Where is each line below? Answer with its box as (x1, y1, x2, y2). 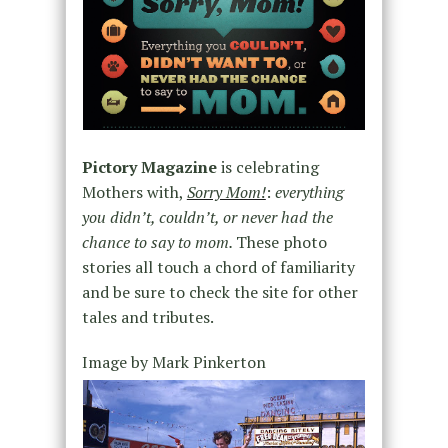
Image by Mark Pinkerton (81, 350, 266, 373)
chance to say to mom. (81, 230, 236, 253)
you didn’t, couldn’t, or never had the (81, 205, 333, 228)
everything (274, 180, 344, 203)
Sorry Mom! (186, 180, 266, 203)
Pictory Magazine (81, 155, 217, 178)
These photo (235, 230, 327, 253)
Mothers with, (81, 180, 187, 203)
